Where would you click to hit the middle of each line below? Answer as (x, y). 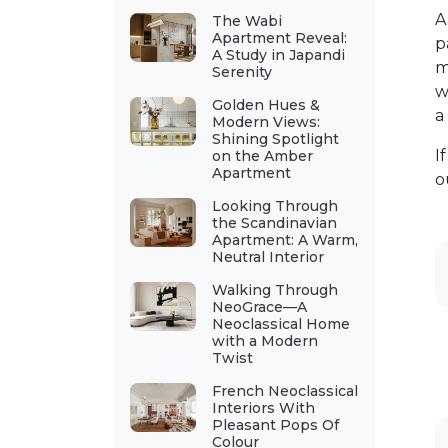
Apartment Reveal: (279, 38)
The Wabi (246, 21)
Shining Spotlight (275, 139)
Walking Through (274, 290)
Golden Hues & (265, 105)
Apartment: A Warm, (284, 240)
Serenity (241, 72)
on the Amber (262, 156)
